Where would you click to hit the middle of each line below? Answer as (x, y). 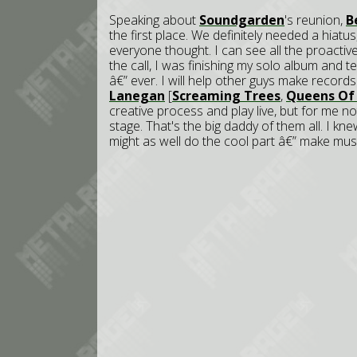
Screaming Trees (226, 96)
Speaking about (154, 20)
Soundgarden (242, 20)
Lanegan (137, 96)
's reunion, (315, 20)
